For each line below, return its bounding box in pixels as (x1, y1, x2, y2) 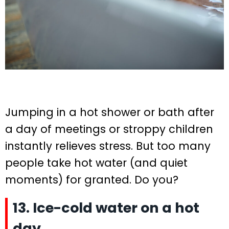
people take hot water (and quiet (5, 155, 188, 171)
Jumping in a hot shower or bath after (5, 105, 214, 120)
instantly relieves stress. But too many (5, 139, 211, 154)
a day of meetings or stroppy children (5, 122, 213, 137)
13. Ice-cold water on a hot (13, 198, 199, 217)
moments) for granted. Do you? (5, 172, 178, 188)
